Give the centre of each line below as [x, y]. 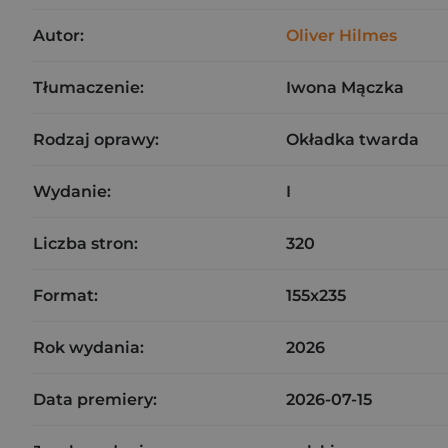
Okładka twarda [352, 139]
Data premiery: [95, 399]
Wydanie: [72, 191]
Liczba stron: [85, 243]
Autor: [58, 35]
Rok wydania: [88, 347]
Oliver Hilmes [341, 35]
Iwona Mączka [345, 87]
